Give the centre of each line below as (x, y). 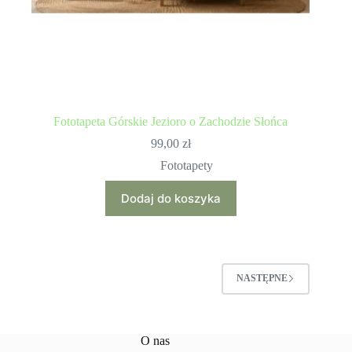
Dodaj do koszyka (170, 198)
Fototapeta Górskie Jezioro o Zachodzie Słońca (171, 121)
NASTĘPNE (262, 279)
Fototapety (186, 165)
